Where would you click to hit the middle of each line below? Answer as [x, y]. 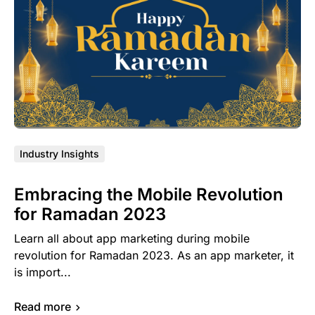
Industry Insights [59, 154]
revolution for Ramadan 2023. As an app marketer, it [154, 256]
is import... [43, 272]
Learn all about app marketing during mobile [132, 239]
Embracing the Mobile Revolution [149, 195]
